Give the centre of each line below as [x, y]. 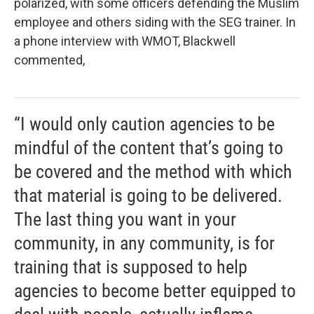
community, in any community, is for [144, 243]
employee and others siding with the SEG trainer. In [155, 22]
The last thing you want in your [125, 219]
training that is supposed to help [131, 267]
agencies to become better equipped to [155, 291]
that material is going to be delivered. [148, 196]
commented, [51, 60]
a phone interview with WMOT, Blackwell [125, 41]
